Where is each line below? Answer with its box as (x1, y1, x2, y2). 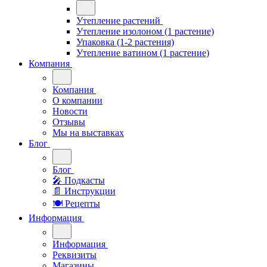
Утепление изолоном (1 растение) (76, 26, 214, 36)
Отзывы (52, 117, 85, 127)
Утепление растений (76, 15, 160, 26)
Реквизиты (52, 250, 97, 260)
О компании (52, 95, 103, 105)
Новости (52, 106, 88, 116)
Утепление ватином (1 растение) (76, 48, 209, 58)
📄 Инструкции (52, 186, 116, 196)
